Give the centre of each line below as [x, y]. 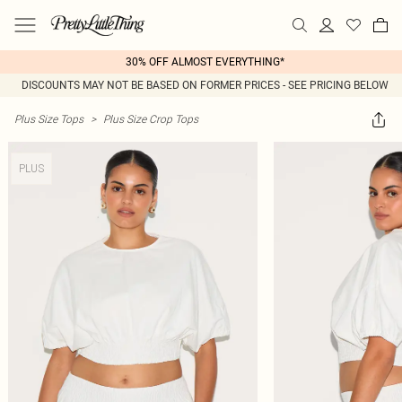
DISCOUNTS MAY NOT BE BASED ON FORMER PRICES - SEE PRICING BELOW [205, 85]
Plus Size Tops [49, 119]
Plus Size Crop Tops [151, 119]
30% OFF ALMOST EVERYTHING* [205, 62]
